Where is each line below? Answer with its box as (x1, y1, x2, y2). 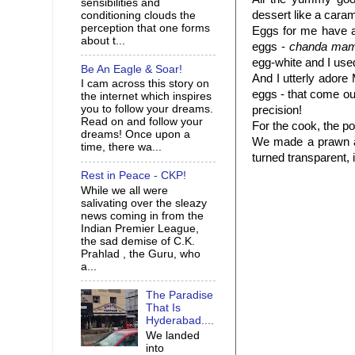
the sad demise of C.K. (81, 235, 195, 247)
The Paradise (146, 288, 214, 301)
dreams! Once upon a (81, 128, 190, 141)
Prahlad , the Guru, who (81, 248, 200, 260)
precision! (252, 104, 302, 116)
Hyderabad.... (146, 314, 215, 326)
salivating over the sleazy (81, 197, 207, 209)
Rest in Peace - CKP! (81, 170, 186, 182)
